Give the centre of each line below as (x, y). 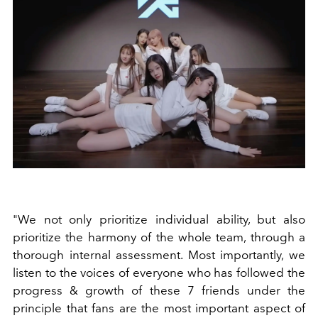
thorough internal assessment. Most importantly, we (159, 255)
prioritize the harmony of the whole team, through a (159, 237)
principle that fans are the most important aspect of (159, 308)
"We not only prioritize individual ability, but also (159, 220)
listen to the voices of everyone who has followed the (159, 273)
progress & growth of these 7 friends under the (159, 291)
